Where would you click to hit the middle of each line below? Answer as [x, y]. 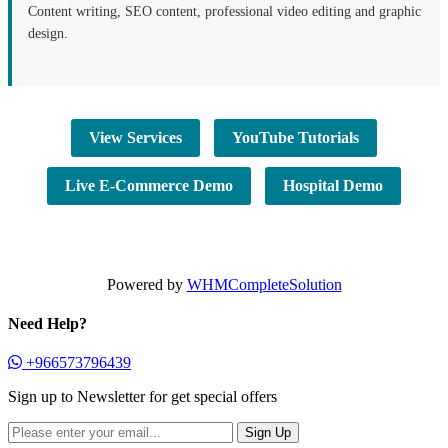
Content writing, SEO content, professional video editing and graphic [224, 11]
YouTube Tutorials [295, 137]
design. [48, 33]
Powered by [146, 284]
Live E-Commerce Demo [149, 185]
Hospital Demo [333, 185]
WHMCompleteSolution [264, 284]
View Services [135, 137]
